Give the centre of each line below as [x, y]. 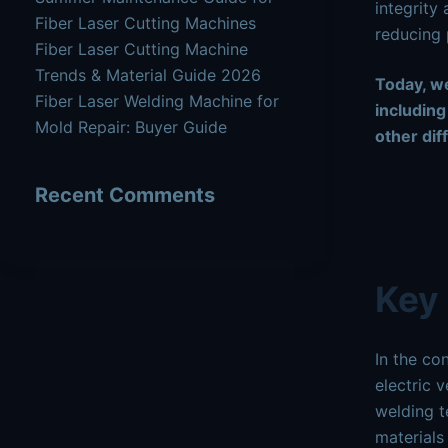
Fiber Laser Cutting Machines [145, 23]
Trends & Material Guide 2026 [148, 75]
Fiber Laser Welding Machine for [157, 101]
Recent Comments [125, 195]
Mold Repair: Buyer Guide [131, 127]
